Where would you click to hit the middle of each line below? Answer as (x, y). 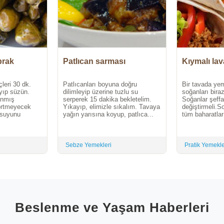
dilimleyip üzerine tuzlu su (100, 92)
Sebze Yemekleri (88, 145)
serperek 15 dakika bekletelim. (107, 99)
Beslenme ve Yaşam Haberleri (112, 207)
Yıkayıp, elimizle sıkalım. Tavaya (111, 107)
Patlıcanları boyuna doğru (100, 84)
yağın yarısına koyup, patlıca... (108, 114)
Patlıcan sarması (94, 61)
